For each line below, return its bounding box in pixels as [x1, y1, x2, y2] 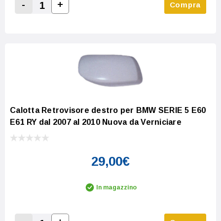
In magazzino [96, 184, 137, 191]
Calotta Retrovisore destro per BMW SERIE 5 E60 [10, 106, 206, 115]
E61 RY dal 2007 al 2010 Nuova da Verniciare [10, 118, 182, 127]
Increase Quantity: [56, 11, 131, 20]
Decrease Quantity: [20, 12, 98, 21]
